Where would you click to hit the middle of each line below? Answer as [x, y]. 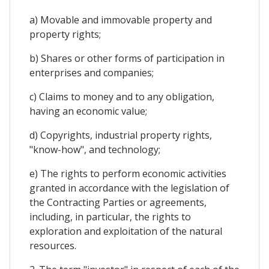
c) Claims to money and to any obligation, [122, 97]
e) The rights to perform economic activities [128, 174]
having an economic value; [88, 111]
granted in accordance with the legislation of [129, 188]
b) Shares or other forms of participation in [127, 59]
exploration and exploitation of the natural [126, 231]
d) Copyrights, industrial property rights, [121, 135]
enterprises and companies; [92, 73]
